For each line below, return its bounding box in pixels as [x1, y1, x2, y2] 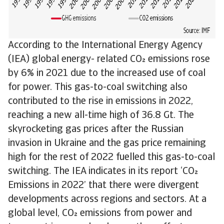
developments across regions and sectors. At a [8, 194, 206, 204]
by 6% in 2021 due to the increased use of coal [8, 68, 205, 78]
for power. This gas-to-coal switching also [8, 82, 187, 92]
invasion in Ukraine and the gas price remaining [8, 138, 206, 148]
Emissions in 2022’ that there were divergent [8, 180, 199, 190]
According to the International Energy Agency [8, 40, 202, 50]
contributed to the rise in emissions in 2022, [8, 96, 193, 106]
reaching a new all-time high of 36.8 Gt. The [8, 110, 194, 120]
